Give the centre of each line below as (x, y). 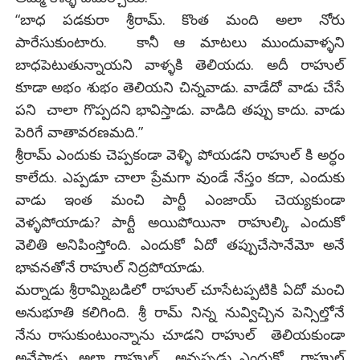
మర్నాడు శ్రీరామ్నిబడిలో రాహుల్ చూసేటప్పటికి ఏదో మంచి (180, 289)
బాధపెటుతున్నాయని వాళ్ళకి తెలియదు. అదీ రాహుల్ (180, 64)
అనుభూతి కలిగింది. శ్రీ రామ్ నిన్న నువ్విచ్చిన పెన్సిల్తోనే (180, 311)
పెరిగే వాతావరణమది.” (79, 131)
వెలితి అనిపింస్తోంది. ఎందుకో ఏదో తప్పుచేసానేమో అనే (180, 244)
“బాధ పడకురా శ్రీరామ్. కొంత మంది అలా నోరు (180, 19)
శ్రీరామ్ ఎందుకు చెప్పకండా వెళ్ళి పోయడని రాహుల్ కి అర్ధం (180, 154)
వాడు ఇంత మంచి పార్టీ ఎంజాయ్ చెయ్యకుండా (180, 199)
